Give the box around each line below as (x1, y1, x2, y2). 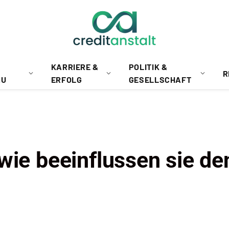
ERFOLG (51, 75, 82, 84)
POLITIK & (128, 62, 168, 72)
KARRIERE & (51, 62, 99, 72)
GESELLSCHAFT (128, 75, 192, 84)
